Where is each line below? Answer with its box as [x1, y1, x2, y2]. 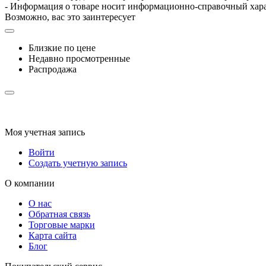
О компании [5, 178, 55, 188]
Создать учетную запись [28, 157, 127, 168]
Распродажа [28, 64, 77, 74]
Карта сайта [28, 230, 77, 240]
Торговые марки [28, 219, 95, 230]
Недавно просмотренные [28, 53, 130, 64]
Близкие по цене [28, 42, 96, 53]
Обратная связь [28, 208, 90, 219]
